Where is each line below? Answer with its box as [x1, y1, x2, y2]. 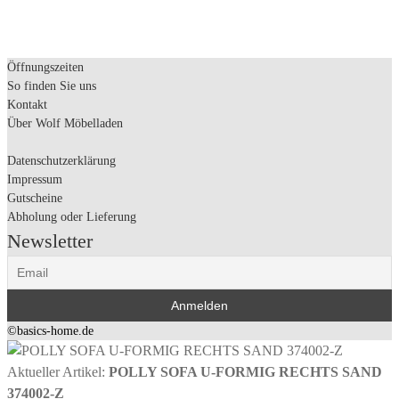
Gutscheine [7, 191, 62, 205]
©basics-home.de [7, 323, 94, 338]
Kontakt [7, 97, 47, 111]
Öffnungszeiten [7, 60, 84, 74]
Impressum [7, 172, 62, 186]
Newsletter [7, 229, 93, 252]
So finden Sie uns [7, 78, 96, 93]
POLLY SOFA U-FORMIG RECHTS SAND [109, 363, 382, 379]
